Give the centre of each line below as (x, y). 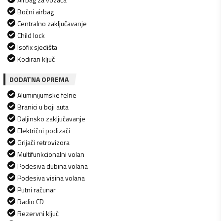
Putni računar (37, 189)
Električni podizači (44, 130)
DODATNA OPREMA (39, 79)
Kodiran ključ (36, 59)
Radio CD (31, 201)
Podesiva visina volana (51, 178)
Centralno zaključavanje (52, 23)
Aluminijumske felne (47, 95)
